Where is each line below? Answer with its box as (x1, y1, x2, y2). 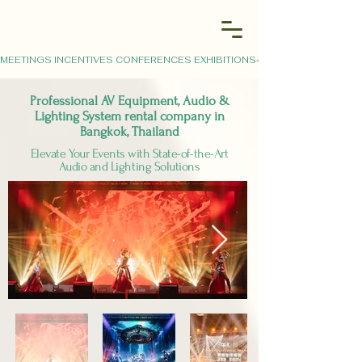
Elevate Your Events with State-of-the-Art (30, 146, 229, 161)
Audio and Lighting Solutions (58, 159, 200, 174)
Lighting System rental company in (34, 108, 225, 124)
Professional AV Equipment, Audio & (29, 93, 229, 108)
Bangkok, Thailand (79, 124, 179, 139)
